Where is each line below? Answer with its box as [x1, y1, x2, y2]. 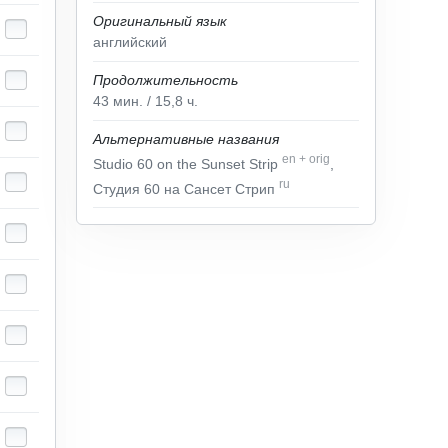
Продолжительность [93, 72, 238, 88]
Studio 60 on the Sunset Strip [93, 155, 282, 172]
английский [93, 34, 167, 50]
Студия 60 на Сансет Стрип [93, 180, 279, 197]
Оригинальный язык [93, 13, 227, 29]
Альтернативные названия [93, 131, 279, 147]
